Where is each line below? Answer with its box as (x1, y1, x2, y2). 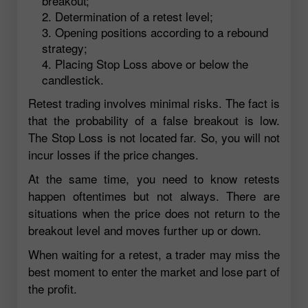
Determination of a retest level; (55, 8, 213, 25)
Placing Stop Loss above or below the (55, 55, 248, 73)
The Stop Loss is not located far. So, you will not (28, 129, 280, 146)
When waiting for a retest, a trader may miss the (28, 245, 280, 263)
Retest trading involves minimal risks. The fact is (28, 94, 280, 112)
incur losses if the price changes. (28, 146, 199, 164)
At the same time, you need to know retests (28, 170, 280, 188)
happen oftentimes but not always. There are (28, 187, 280, 205)
